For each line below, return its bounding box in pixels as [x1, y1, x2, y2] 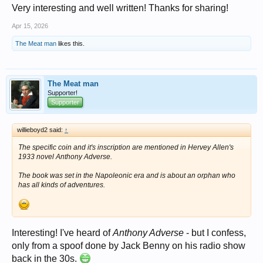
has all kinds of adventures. [18, 180, 105, 189]
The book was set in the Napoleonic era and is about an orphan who [18, 171, 235, 180]
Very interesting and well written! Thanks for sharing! [12, 2, 228, 13]
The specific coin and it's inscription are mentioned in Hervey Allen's [18, 143, 234, 151]
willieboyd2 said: [17, 126, 65, 133]
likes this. [56, 39, 85, 47]
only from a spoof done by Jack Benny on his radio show [12, 240, 245, 251]
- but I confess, [184, 227, 246, 238]
